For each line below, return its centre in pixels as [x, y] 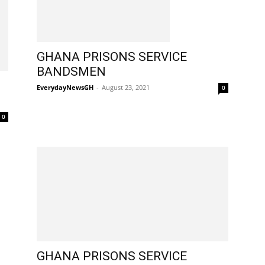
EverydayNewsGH [65, 87]
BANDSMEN [71, 71]
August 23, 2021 [126, 87]
